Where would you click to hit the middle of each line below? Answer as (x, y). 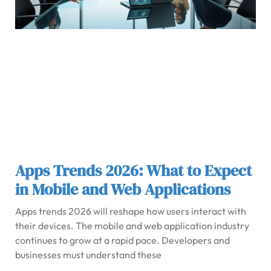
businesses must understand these (88, 255)
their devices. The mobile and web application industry (132, 226)
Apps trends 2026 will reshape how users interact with (131, 211)
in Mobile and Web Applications (123, 190)
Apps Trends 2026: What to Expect (133, 171)
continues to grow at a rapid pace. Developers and (122, 240)
